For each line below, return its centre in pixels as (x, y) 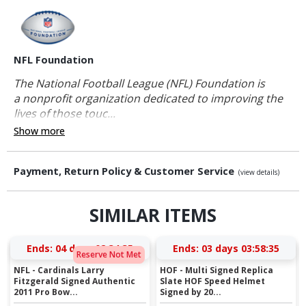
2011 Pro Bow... (46, 292)
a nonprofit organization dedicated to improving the (148, 99)
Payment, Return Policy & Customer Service (125, 171)
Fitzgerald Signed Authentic (75, 281)
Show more (39, 131)
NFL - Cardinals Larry (59, 270)
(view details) (259, 172)
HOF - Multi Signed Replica (217, 270)
